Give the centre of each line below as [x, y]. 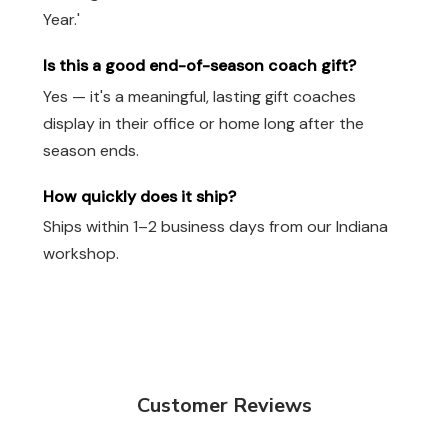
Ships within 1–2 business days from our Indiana [215, 227]
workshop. [81, 254]
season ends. [91, 150]
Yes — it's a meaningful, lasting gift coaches [199, 96]
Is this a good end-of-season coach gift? [199, 65]
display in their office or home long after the [203, 123]
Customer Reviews [224, 406]
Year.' [61, 19]
